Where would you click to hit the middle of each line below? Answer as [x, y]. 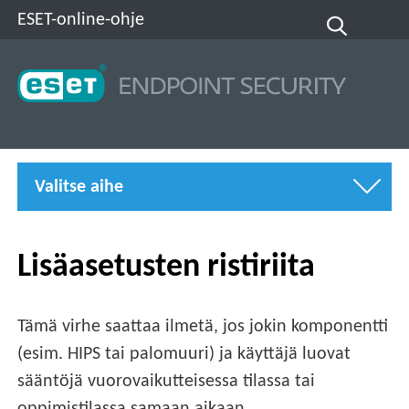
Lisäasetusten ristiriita [167, 267]
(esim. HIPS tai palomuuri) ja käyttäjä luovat [184, 355]
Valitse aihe [79, 187]
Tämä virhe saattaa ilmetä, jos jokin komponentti [203, 327]
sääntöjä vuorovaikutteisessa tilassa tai [167, 382]
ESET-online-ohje [81, 20]
